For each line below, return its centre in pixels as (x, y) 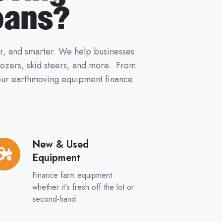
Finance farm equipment (72, 175)
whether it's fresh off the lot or (83, 187)
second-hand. (55, 199)
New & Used (60, 144)
